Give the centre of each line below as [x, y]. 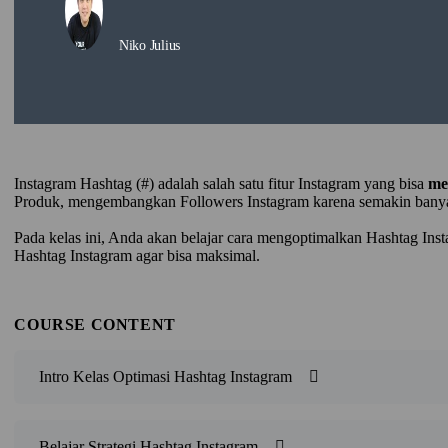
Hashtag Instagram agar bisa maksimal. [137, 256]
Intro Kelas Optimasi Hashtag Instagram [166, 377]
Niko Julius [149, 46]
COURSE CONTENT [95, 325]
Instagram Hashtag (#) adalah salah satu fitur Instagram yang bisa [221, 184]
